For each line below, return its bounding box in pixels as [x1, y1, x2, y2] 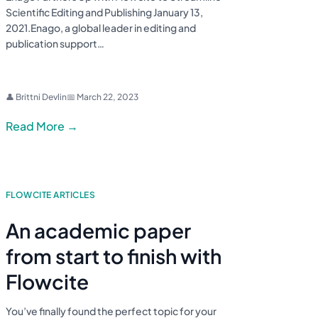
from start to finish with [6, 243, 221, 269]
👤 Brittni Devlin [6, 92, 67, 103]
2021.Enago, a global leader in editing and [6, 21, 196, 35]
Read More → [6, 119, 78, 134]
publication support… [6, 37, 104, 50]
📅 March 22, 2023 [67, 92, 138, 103]
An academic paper [6, 218, 191, 243]
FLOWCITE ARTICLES [6, 190, 96, 201]
